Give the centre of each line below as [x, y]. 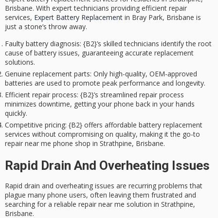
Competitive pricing [35, 125]
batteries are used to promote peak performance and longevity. [105, 83]
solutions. [20, 62]
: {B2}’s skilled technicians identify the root [146, 43]
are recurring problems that [158, 186]
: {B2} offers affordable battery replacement [134, 125]
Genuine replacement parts [47, 73]
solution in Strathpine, [160, 204]
